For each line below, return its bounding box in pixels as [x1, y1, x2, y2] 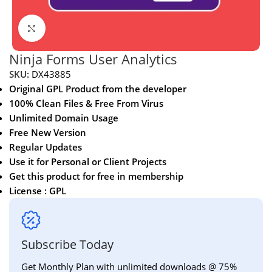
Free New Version [9, 126, 86, 138]
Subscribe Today [21, 236, 114, 253]
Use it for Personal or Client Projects [9, 155, 166, 168]
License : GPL [9, 184, 66, 197]
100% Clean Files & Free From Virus [9, 97, 163, 109]
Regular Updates [9, 140, 82, 153]
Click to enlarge [45, 22, 110, 34]
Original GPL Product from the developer [9, 82, 186, 95]
